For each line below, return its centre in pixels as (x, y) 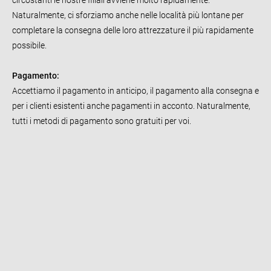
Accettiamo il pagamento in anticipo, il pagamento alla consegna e (135, 90)
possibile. (30, 45)
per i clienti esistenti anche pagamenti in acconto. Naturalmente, (131, 106)
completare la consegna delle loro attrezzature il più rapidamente (133, 30)
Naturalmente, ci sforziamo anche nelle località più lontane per (128, 15)
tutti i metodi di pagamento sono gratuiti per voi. (102, 121)
